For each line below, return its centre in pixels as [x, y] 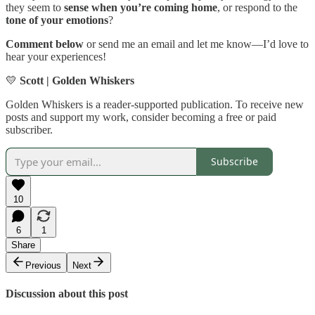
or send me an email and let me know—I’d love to [196, 44]
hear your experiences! [56, 56]
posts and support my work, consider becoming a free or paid [141, 117]
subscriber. [29, 129]
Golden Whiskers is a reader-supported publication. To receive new [155, 104]
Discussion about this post [67, 293]
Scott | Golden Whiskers [77, 80]
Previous [43, 265]
